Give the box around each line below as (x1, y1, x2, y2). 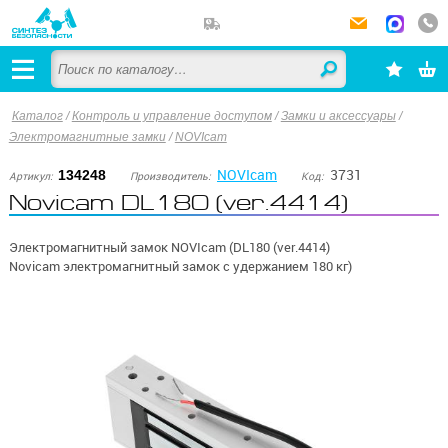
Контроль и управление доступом (71, 109, 272, 123)
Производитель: (130, 170, 212, 184)
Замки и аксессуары (280, 109, 396, 123)
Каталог (11, 109, 63, 123)
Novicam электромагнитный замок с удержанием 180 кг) (8, 258, 352, 274)
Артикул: (8, 170, 53, 184)
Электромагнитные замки (8, 130, 166, 144)
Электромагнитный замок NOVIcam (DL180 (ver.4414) (8, 239, 330, 255)
